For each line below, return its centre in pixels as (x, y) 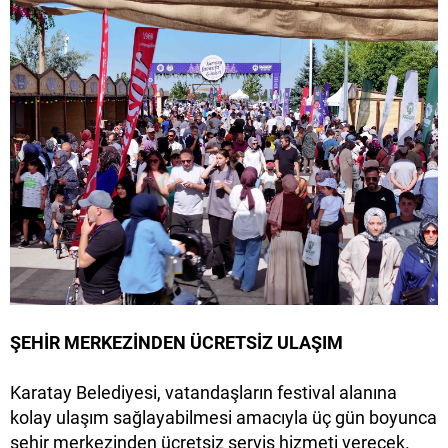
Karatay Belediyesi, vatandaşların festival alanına (203, 393)
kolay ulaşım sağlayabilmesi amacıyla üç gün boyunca (223, 418)
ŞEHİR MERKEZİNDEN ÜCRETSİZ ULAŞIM (176, 343)
